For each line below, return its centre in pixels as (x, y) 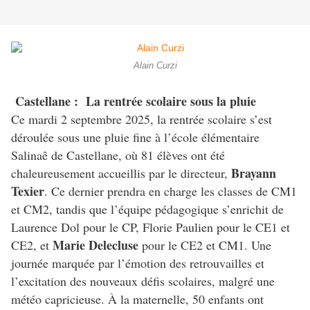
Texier (28, 191)
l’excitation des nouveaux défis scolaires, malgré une (143, 281)
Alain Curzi (155, 66)
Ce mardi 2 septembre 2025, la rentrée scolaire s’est (142, 119)
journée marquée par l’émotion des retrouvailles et (138, 263)
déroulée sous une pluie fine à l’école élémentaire (135, 137)
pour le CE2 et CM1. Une (205, 245)
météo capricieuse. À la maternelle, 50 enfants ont (137, 299)
